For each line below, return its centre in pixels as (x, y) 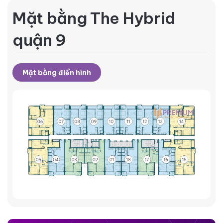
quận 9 (40, 40)
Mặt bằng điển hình (57, 73)
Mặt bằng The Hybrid (94, 18)
